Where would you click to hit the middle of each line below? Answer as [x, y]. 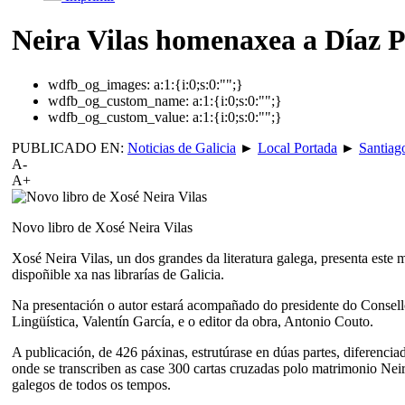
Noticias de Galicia [182, 147]
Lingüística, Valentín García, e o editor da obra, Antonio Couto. [193, 321]
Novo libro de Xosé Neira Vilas [102, 227]
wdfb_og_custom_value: [118, 117]
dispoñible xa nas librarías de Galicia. [118, 274]
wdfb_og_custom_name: [118, 100]
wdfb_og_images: [99, 84]
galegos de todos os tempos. [91, 384]
